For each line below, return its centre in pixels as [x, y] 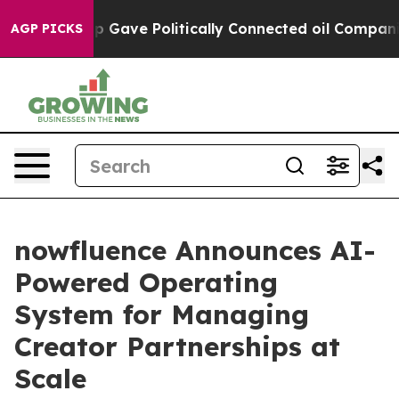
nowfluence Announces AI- [195, 250]
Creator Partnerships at [177, 346]
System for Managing [162, 314]
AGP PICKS [47, 28]
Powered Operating [146, 282]
